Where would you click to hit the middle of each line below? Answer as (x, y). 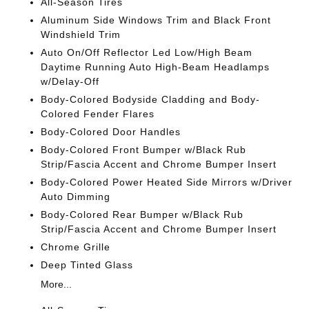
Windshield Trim (81, 34)
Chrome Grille (76, 247)
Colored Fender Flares (98, 114)
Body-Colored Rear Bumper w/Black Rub (142, 215)
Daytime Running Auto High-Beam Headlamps (156, 67)
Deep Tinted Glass (87, 265)
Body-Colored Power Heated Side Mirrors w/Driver (167, 182)
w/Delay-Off (70, 81)
